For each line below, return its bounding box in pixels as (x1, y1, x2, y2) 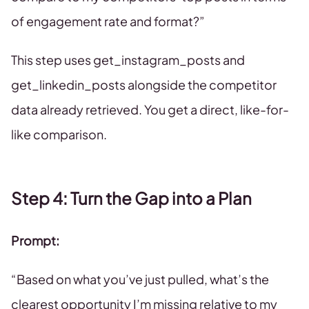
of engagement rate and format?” (11, 13, 205, 29)
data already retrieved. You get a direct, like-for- (11, 101, 289, 117)
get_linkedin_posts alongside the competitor (11, 77, 277, 92)
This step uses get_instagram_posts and (11, 52, 245, 68)
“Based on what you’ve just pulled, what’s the (11, 271, 269, 287)
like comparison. (11, 126, 107, 142)
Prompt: (11, 232, 59, 248)
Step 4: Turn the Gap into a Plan (11, 188, 252, 208)
